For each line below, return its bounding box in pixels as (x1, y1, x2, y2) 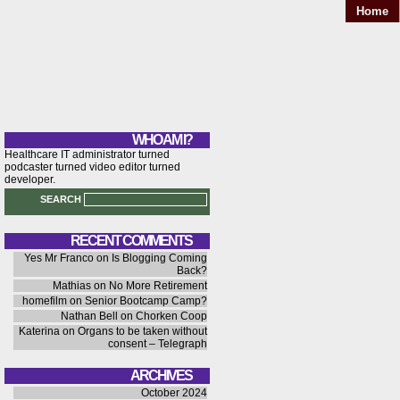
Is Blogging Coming (112, 252, 207, 264)
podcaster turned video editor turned (4, 161, 180, 173)
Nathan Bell (61, 310, 118, 322)
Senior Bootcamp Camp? (85, 295, 207, 307)
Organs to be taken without (78, 325, 207, 337)
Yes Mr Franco (24, 252, 94, 264)
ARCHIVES (130, 368, 192, 383)
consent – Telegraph (108, 337, 207, 350)
